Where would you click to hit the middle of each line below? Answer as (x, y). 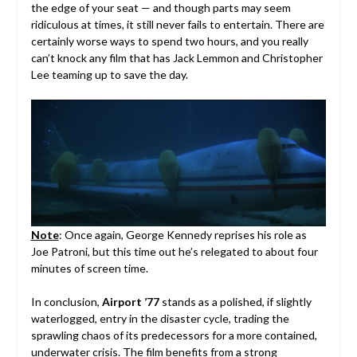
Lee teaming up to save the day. (109, 75)
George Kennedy (169, 234)
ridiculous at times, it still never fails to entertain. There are (177, 25)
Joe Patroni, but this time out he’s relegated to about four (174, 251)
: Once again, (92, 234)
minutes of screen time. (89, 268)
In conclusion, (66, 301)
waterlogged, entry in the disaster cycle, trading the (160, 318)
